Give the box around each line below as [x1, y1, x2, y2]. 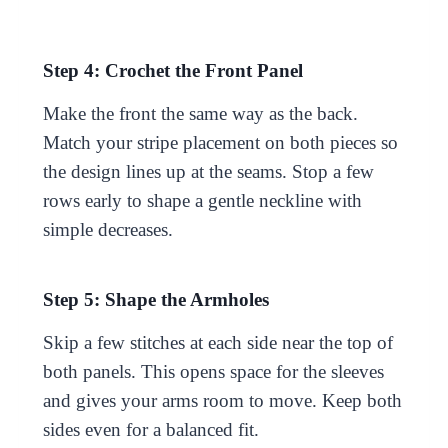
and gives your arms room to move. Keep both [42, 389, 402, 411]
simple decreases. [42, 218, 173, 240]
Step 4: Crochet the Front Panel [42, 59, 303, 81]
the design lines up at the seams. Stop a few [42, 160, 374, 182]
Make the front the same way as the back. [42, 102, 358, 124]
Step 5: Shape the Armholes [42, 288, 269, 310]
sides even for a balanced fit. [42, 418, 259, 440]
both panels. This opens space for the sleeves [42, 360, 384, 382]
